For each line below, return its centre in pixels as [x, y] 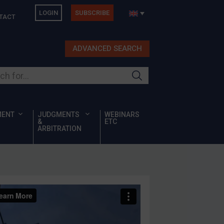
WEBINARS [122, 115]
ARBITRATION [60, 129]
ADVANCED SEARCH [107, 48]
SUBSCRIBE [92, 12]
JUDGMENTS [59, 115]
